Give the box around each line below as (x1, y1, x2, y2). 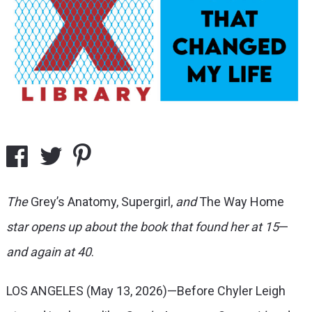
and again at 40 (6, 244, 91, 259)
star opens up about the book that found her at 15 (6, 219, 279, 234)
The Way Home (196, 194, 284, 209)
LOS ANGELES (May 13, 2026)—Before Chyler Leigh (6, 283, 286, 298)
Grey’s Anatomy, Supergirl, (30, 194, 175, 209)
